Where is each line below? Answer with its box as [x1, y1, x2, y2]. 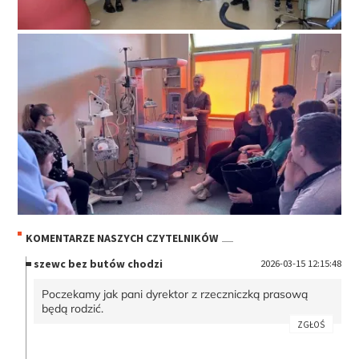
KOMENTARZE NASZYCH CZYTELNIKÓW [26, 230, 219, 245]
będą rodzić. [42, 301, 107, 317]
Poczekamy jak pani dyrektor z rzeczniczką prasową [42, 287, 309, 302]
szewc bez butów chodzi [34, 256, 163, 272]
